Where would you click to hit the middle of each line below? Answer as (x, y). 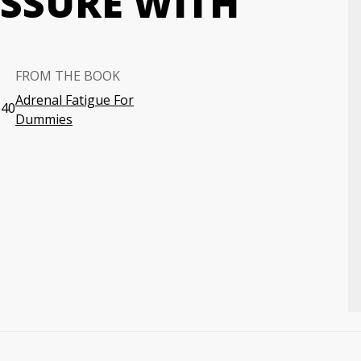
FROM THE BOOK (68, 76)
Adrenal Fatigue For (75, 100)
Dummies (44, 119)
